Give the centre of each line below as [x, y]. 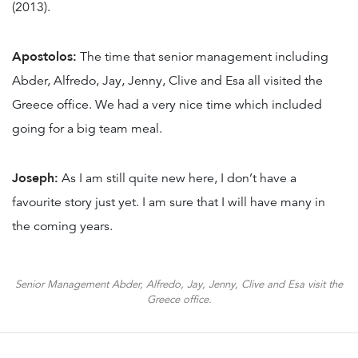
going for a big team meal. [87, 128]
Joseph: [35, 178]
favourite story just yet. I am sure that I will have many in [169, 202]
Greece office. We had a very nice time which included [167, 104]
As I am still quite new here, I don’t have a [177, 178]
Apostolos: [44, 56]
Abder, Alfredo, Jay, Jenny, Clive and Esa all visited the [167, 80]
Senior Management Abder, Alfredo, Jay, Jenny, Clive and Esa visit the [179, 284]
